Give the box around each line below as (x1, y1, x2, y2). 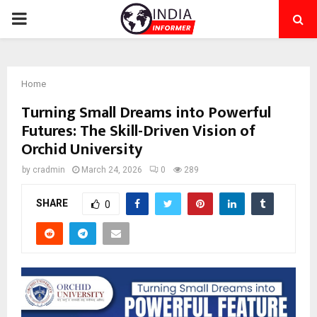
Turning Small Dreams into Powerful (21, 100, 271, 126)
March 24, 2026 (81, 165, 142, 175)
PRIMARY (11, 8, 83, 28)
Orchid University (21, 137, 142, 163)
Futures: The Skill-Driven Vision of (21, 118, 255, 144)
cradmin (33, 165, 65, 175)
